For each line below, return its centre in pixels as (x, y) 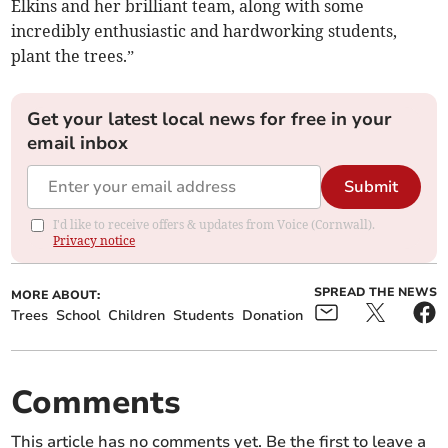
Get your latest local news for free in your (210, 119)
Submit (370, 187)
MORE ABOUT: (56, 295)
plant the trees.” (73, 56)
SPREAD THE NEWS (375, 292)
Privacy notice (94, 241)
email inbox (78, 143)
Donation (273, 316)
